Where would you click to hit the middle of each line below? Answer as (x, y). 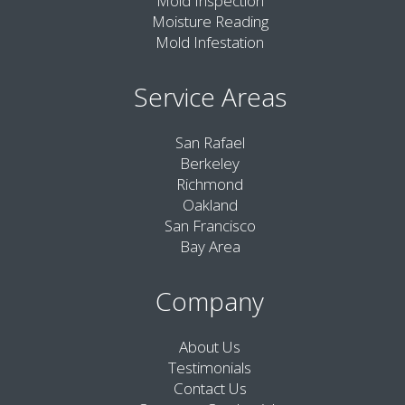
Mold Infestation (210, 42)
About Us (210, 346)
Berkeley (210, 163)
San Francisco (210, 225)
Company (210, 301)
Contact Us (210, 388)
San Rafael (210, 142)
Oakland (210, 204)
